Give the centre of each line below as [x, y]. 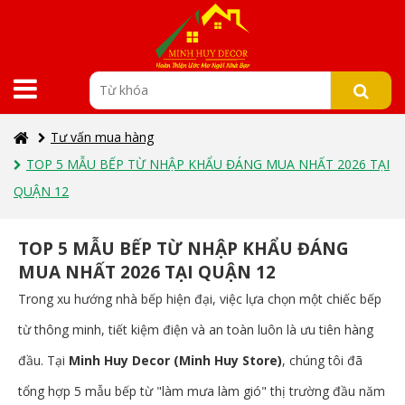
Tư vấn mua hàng [102, 137]
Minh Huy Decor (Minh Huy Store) [175, 360]
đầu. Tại [43, 360]
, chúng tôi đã [322, 360]
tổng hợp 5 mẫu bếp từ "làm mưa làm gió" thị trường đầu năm [202, 391]
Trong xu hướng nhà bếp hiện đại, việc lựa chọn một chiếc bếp [200, 299]
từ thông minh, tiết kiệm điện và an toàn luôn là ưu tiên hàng [196, 330]
